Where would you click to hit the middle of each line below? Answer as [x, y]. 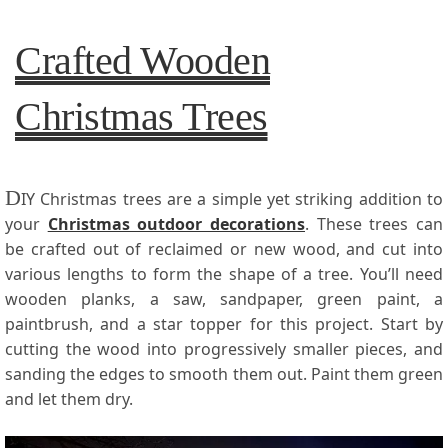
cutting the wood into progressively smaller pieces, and [224, 349]
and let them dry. [69, 399]
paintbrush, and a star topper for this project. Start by [224, 324]
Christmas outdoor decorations [176, 224]
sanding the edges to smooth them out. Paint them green [224, 374]
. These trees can [374, 224]
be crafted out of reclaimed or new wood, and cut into [224, 249]
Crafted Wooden [142, 61]
